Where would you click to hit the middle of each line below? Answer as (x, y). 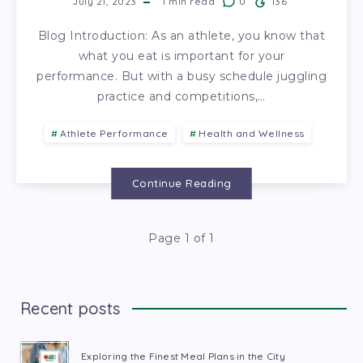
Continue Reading (181, 183)
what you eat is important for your (181, 56)
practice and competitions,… (181, 96)
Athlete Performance (114, 133)
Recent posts (70, 308)
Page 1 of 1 (181, 238)
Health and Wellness (252, 133)
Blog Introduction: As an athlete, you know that (181, 35)
